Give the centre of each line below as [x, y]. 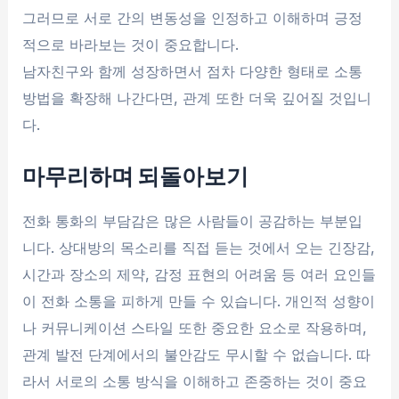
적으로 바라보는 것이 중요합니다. [131, 44]
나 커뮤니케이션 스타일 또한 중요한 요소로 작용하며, [195, 328]
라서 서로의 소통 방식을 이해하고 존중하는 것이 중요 [195, 382]
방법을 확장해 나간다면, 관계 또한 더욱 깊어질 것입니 [197, 98]
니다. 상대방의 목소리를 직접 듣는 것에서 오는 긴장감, [199, 248]
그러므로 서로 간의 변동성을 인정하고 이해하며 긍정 [193, 17]
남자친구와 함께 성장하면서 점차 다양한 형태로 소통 [193, 71]
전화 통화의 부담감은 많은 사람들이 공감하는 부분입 [193, 221]
